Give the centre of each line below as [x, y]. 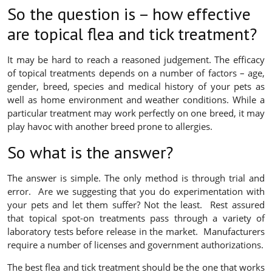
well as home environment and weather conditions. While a [136, 100]
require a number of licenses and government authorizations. [135, 245]
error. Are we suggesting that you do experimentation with [136, 192]
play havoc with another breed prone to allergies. [110, 127]
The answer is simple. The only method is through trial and [136, 178]
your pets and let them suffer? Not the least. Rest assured [136, 205]
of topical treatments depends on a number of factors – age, [136, 73]
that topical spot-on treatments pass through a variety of [136, 218]
